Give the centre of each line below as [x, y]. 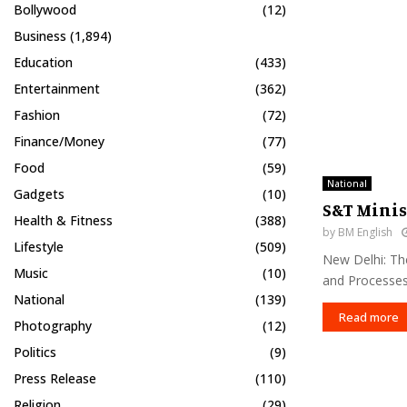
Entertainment [57, 89]
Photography [53, 326]
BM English [365, 232]
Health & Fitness [63, 220]
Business [40, 36]
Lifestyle [39, 247]
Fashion [37, 115]
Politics [35, 352]
